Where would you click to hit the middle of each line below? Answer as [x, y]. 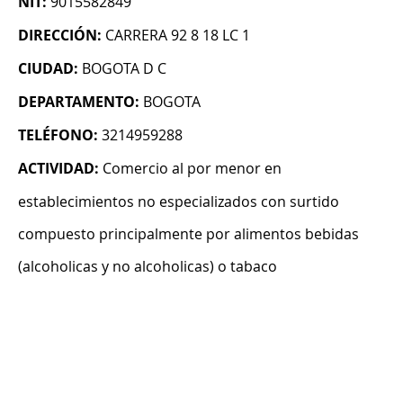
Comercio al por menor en [192, 169]
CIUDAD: [48, 69]
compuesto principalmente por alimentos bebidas [188, 234]
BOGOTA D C [124, 69]
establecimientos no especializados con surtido [179, 202]
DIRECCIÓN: [60, 36]
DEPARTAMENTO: [79, 102]
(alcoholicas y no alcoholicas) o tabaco [148, 267]
